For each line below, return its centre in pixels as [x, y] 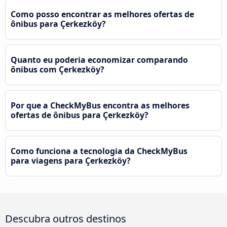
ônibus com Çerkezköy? [58, 70]
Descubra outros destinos [66, 218]
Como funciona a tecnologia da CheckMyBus [99, 151]
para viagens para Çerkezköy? [71, 161]
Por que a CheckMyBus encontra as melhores [100, 106]
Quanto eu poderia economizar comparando [99, 60]
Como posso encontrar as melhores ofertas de [102, 14]
